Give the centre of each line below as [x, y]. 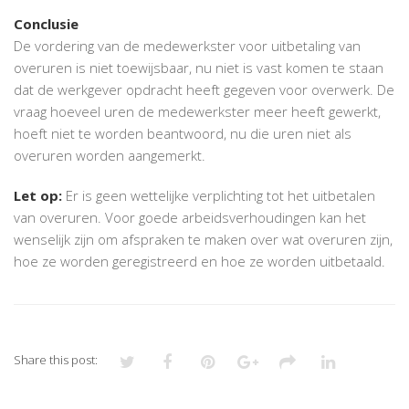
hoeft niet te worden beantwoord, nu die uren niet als [183, 133]
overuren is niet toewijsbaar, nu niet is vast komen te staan [199, 67]
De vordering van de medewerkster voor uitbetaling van [187, 45]
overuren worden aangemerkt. [110, 155]
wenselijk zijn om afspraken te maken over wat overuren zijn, [203, 239]
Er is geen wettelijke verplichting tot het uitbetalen [219, 195]
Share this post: [56, 359]
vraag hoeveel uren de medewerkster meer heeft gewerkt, [197, 111]
